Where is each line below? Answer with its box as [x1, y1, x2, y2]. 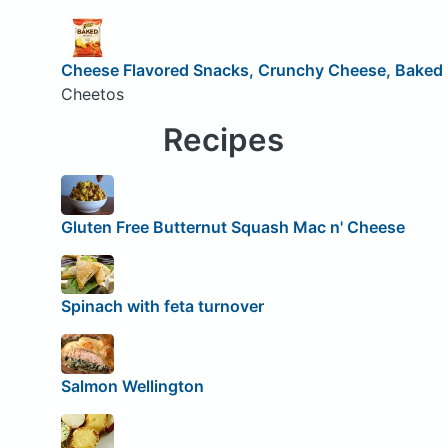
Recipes [163, 120, 285, 159]
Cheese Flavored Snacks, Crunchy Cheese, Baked [60, 59, 443, 80]
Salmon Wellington [60, 375, 204, 396]
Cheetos [60, 83, 124, 104]
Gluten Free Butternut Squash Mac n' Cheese [60, 216, 405, 237]
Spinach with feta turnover [60, 296, 264, 317]
